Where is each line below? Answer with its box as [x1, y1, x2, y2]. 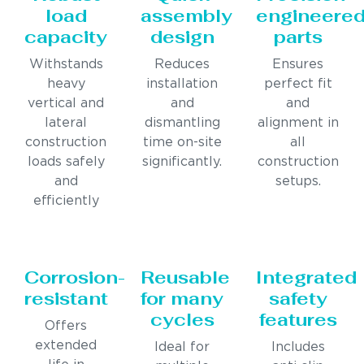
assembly [140, 4, 232, 28]
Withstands [28, 58, 103, 71]
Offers [45, 320, 88, 333]
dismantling [144, 117, 220, 130]
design [149, 25, 214, 49]
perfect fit [263, 78, 332, 91]
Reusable [140, 266, 230, 289]
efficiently [32, 195, 99, 208]
